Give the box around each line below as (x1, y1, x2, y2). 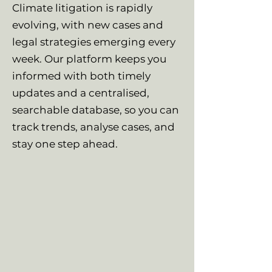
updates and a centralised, (12, 87, 149, 99)
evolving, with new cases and (12, 19, 163, 31)
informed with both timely (12, 70, 151, 82)
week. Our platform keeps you (12, 53, 166, 65)
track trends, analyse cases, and (12, 121, 175, 133)
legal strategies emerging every (12, 36, 175, 48)
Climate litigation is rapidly (12, 2, 152, 14)
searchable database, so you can (12, 104, 179, 116)
